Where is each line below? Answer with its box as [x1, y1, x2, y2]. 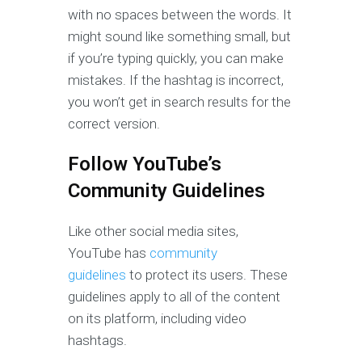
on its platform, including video [68, 309, 246, 326]
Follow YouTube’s [68, 152, 221, 175]
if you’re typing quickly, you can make [68, 49, 284, 66]
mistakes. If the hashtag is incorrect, [68, 71, 284, 88]
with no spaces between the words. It [68, 6, 292, 23]
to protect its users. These [126, 266, 288, 283]
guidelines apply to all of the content [68, 288, 280, 305]
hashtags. [68, 331, 127, 348]
